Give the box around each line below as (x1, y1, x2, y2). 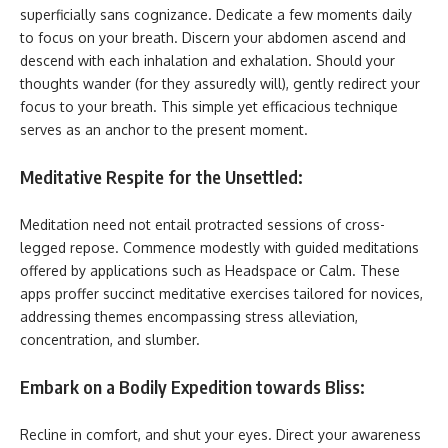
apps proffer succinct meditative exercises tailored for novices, (20, 284, 423, 302)
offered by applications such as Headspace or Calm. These (20, 261, 400, 279)
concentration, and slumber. (20, 330, 200, 348)
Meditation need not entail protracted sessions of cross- (20, 215, 385, 233)
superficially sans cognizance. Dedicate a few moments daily (20, 5, 412, 23)
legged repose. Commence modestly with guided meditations (20, 238, 419, 256)
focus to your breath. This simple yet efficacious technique (20, 97, 398, 115)
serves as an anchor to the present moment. (20, 120, 308, 138)
